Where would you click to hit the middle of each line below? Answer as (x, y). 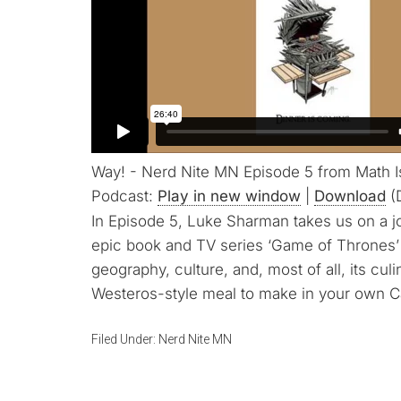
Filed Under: (125, 339)
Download (350, 196)
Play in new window (229, 196)
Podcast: (124, 196)
